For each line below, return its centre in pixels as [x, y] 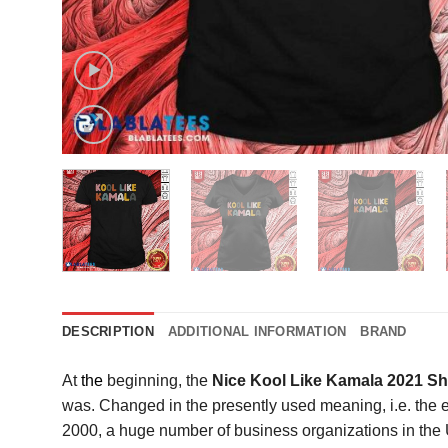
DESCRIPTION [108, 331]
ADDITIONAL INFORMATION [257, 331]
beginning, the [157, 380]
